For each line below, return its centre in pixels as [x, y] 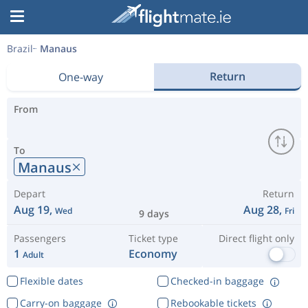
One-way [80, 77]
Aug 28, [264, 210]
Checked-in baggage [217, 281]
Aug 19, [34, 210]
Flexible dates [51, 281]
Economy [153, 254]
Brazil [20, 48]
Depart [30, 194]
